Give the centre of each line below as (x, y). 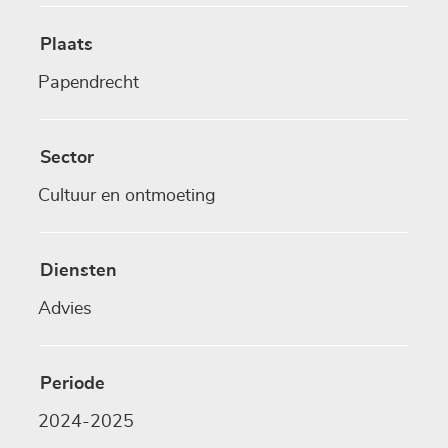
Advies (65, 309)
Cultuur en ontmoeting (127, 196)
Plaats (66, 45)
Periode (72, 384)
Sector (67, 158)
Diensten (78, 271)
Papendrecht (88, 83)
